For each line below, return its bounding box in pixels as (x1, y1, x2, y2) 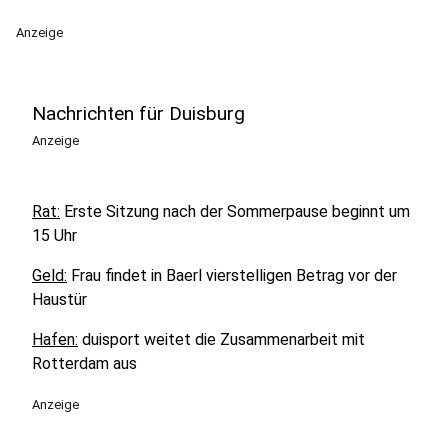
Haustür (32, 290, 87, 309)
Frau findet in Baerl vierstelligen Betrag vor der (67, 266, 397, 285)
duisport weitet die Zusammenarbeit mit (78, 330, 365, 349)
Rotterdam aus (32, 354, 137, 373)
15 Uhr (32, 226, 77, 245)
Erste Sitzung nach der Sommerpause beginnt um (60, 202, 410, 221)
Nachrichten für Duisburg (32, 102, 245, 125)
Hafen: (32, 330, 78, 349)
